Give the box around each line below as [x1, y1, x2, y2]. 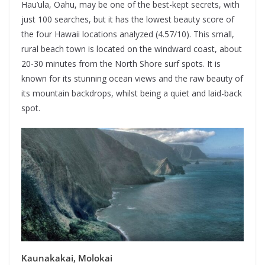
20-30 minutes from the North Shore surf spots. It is [21, 57, 221, 69]
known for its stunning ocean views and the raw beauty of [21, 72, 243, 84]
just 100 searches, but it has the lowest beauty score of [21, 13, 234, 25]
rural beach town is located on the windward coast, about [21, 43, 242, 54]
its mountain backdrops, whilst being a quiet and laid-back [21, 87, 242, 99]
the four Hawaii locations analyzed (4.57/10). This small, [21, 28, 234, 40]
